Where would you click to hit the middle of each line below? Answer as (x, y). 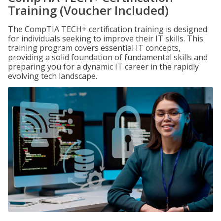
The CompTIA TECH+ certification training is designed (108, 29)
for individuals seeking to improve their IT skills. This (106, 38)
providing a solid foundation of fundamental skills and (108, 57)
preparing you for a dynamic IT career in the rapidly (103, 67)
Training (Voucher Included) (88, 10)
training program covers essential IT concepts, (94, 48)
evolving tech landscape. (53, 76)
